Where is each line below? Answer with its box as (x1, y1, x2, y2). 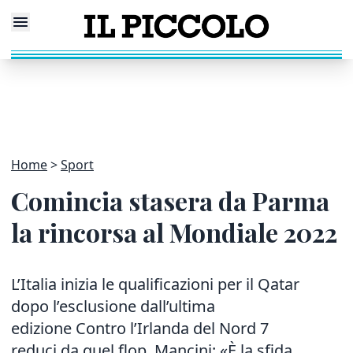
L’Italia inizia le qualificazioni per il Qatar (11, 273, 299, 295)
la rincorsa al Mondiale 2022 (11, 215, 337, 249)
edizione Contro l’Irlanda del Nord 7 (11, 318, 269, 339)
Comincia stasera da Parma (11, 184, 329, 217)
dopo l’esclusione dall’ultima (11, 295, 215, 317)
